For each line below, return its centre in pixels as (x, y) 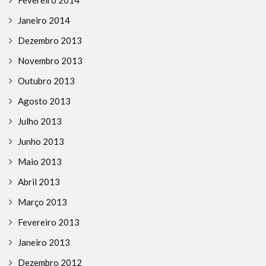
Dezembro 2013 (50, 41)
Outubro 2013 (46, 81)
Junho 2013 (41, 142)
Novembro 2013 (50, 61)
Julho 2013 (40, 121)
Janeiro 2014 (44, 20)
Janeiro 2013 (44, 243)
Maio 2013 (40, 162)
